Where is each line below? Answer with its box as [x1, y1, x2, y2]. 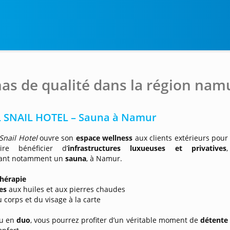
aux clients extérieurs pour [132, 133, 228, 143]
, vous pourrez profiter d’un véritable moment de [30, 215, 201, 225]
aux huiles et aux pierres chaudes [9, 184, 126, 194]
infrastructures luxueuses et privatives [68, 143, 227, 153]
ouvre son [39, 133, 76, 143]
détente [200, 215, 228, 225]
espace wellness [75, 133, 133, 143]
